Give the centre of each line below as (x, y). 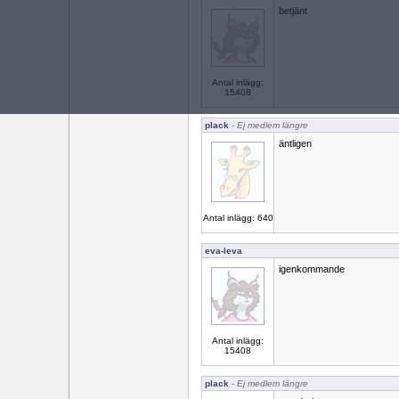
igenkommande (312, 269)
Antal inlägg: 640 (238, 218)
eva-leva (224, 251)
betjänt (293, 11)
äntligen (295, 143)
